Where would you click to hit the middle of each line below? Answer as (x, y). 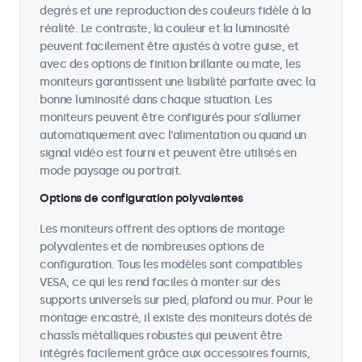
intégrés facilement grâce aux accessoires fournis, (175, 354)
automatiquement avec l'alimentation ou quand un (173, 135)
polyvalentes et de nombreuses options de (152, 247)
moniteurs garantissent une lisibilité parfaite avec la (177, 82)
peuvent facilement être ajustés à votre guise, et (169, 46)
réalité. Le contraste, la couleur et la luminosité (164, 29)
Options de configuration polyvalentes (141, 198)
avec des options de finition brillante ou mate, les (170, 64)
